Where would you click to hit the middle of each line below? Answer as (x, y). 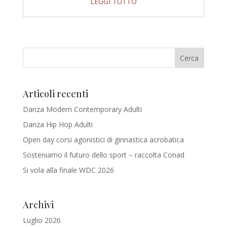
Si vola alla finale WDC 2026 (68, 170)
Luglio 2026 (42, 220)
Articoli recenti (55, 93)
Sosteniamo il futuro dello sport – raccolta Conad (103, 155)
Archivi (38, 204)
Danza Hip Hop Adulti (58, 124)
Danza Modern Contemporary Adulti (82, 109)
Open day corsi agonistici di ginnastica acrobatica (103, 139)
